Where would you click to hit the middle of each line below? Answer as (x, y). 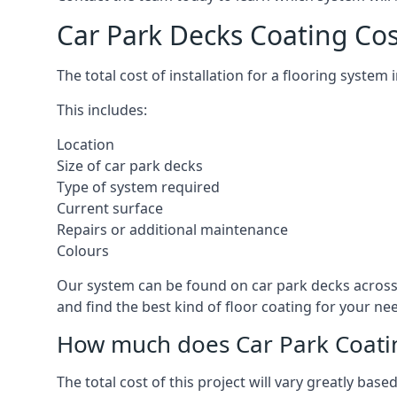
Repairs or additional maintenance (172, 230)
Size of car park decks (130, 166)
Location (86, 144)
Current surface (110, 208)
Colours (83, 251)
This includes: (102, 110)
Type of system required (138, 187)
